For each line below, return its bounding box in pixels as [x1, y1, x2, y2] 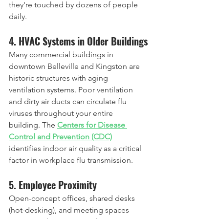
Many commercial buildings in [9, 50, 115, 59]
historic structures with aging [9, 73, 110, 83]
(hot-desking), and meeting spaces [9, 205, 131, 215]
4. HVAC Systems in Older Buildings [9, 34, 148, 48]
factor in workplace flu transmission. [9, 155, 133, 165]
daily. [9, 12, 27, 21]
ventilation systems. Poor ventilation [9, 85, 135, 94]
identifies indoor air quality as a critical [9, 144, 143, 153]
